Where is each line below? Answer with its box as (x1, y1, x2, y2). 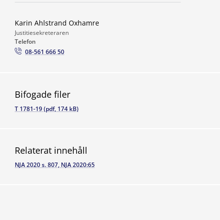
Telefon (15, 37, 36, 46)
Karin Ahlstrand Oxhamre (15, 18, 99, 27)
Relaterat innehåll (15, 144, 87, 156)
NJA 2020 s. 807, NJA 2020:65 (15, 161, 95, 169)
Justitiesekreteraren (15, 28, 69, 37)
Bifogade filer (15, 88, 70, 100)
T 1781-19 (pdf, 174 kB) (15, 105, 79, 113)
